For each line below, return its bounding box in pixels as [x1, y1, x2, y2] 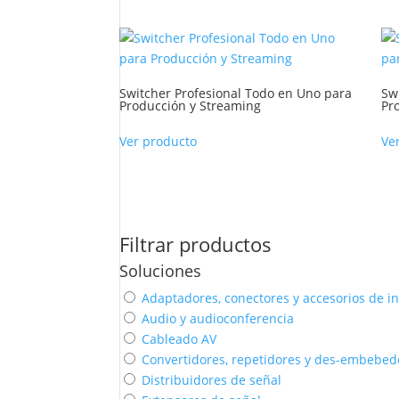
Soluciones [119, 260, 202, 282]
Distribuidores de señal [142, 371, 282, 389]
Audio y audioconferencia [142, 310, 295, 328]
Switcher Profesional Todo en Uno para [119, 85, 353, 102]
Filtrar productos [119, 231, 273, 258]
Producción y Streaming [119, 97, 262, 115]
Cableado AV [142, 330, 217, 348]
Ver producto [119, 133, 198, 151]
